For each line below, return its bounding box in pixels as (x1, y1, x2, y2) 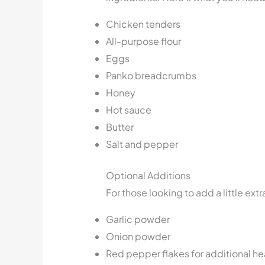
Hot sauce (105, 104, 151, 117)
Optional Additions (105, 169, 190, 182)
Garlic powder (105, 213, 170, 226)
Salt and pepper (105, 138, 178, 151)
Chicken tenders (105, 18, 180, 31)
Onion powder (105, 230, 170, 243)
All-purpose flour (105, 35, 181, 48)
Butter (105, 121, 134, 134)
